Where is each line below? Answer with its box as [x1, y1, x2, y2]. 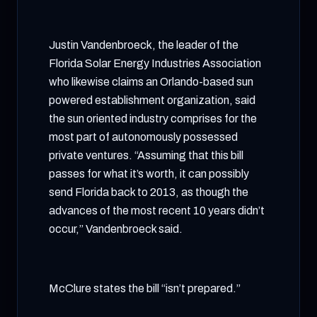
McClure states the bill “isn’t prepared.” [49, 282, 241, 294]
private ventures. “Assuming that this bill [49, 149, 243, 161]
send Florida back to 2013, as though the [49, 186, 248, 198]
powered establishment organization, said [49, 94, 255, 106]
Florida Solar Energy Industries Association [49, 57, 261, 69]
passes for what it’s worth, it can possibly [49, 168, 249, 180]
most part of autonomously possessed [49, 131, 238, 143]
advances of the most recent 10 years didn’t [49, 204, 265, 217]
